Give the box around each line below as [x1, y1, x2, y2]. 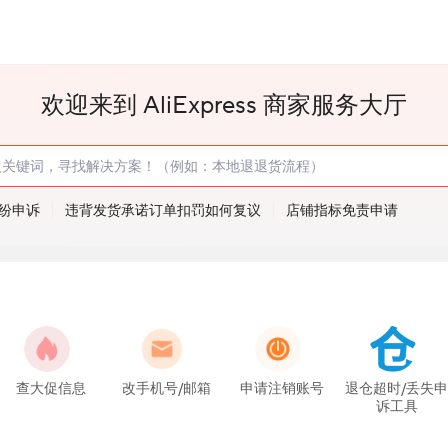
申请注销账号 [239, 380, 324, 398]
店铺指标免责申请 [286, 201, 398, 220]
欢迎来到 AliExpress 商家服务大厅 [41, 89, 407, 121]
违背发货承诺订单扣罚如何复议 [65, 201, 261, 220]
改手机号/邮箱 [121, 380, 211, 398]
